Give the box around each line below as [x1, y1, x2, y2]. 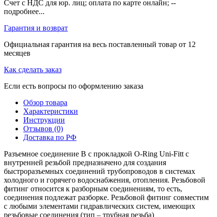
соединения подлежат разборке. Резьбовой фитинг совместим [4, 193, 209, 201]
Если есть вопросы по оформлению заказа [4, 81, 143, 90]
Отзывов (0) [23, 124, 63, 133]
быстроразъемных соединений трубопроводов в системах [4, 167, 195, 175]
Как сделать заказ [4, 65, 62, 74]
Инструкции [23, 115, 65, 124]
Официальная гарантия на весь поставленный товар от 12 [4, 40, 196, 48]
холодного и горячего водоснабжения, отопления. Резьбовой [4, 175, 205, 184]
